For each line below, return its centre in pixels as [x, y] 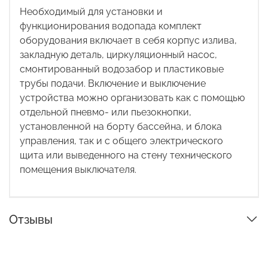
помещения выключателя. [79, 170]
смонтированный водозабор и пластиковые [122, 69]
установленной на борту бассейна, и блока [121, 127]
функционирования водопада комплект [111, 26]
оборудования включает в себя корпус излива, [128, 41]
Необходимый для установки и [91, 12]
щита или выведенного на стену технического [126, 156]
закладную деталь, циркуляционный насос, [118, 55]
